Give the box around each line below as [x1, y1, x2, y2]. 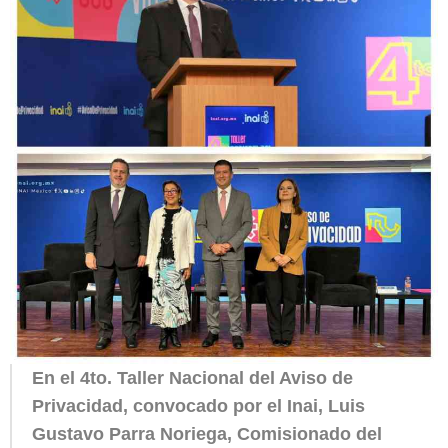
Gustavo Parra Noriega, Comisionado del [32, 424, 382, 444]
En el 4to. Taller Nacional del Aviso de [32, 368, 353, 388]
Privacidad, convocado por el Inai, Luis [32, 396, 365, 416]
